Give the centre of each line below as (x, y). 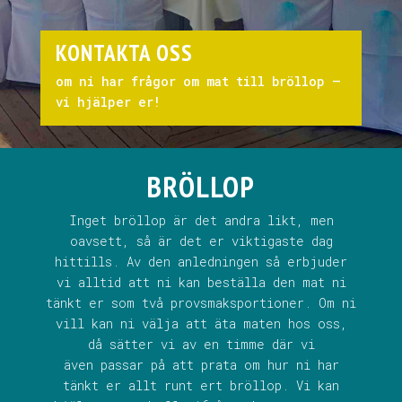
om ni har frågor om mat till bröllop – (198, 81)
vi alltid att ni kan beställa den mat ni (201, 282)
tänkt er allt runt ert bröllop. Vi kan (201, 385)
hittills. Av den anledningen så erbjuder (201, 262)
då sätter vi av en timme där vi (201, 344)
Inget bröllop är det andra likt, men (201, 220)
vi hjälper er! (108, 102)
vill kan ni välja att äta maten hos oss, (201, 323)
